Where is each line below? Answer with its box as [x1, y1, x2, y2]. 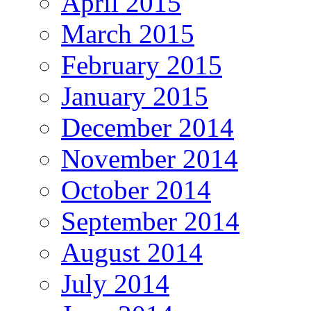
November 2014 [61, 143, 238, 174]
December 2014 [61, 112, 234, 142]
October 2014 [61, 174, 211, 205]
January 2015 [61, 81, 208, 111]
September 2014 [61, 205, 239, 236]
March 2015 [61, 18, 194, 49]
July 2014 [61, 268, 169, 299]
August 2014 [61, 237, 203, 267]
